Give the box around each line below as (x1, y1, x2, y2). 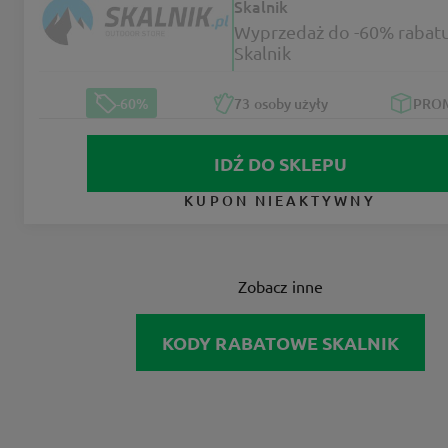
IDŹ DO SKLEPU (213, 152, 347, 176)
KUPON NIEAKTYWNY (184, 191, 376, 211)
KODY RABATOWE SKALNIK (161, 331, 399, 355)
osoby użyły (251, 93, 328, 113)
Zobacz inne (237, 276, 323, 297)
